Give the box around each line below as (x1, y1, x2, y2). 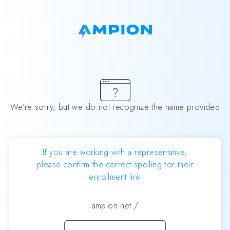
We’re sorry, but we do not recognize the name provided (10, 101, 220, 113)
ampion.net (91, 199, 131, 212)
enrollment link (89, 170, 141, 183)
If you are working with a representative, (43, 146, 187, 158)
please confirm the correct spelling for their (37, 158, 193, 170)
